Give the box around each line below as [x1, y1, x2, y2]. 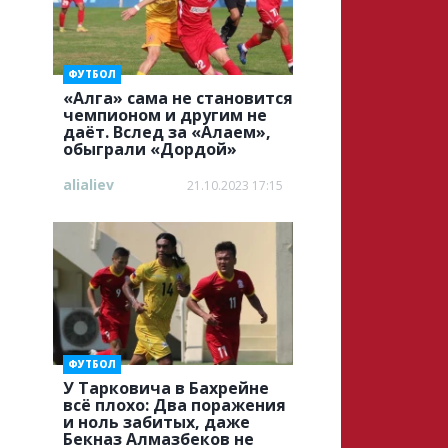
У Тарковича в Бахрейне [62, 377, 269, 399]
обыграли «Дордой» [62, 138, 237, 160]
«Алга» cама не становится [62, 87, 293, 109]
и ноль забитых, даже [62, 411, 250, 433]
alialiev [62, 175, 114, 194]
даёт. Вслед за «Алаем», [62, 121, 271, 143]
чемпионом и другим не [62, 104, 267, 126]
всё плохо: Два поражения [62, 394, 286, 416]
